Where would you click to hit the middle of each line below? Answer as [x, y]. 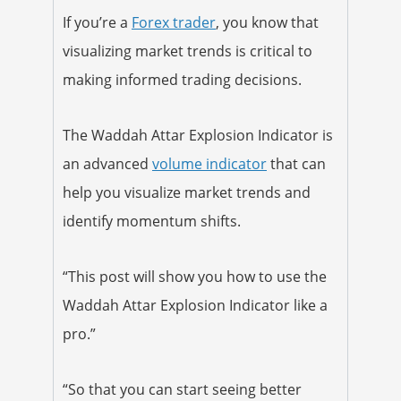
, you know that [267, 22]
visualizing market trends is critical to [188, 51]
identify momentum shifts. [152, 221]
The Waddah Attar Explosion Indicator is [198, 135]
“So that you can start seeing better [182, 389]
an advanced [107, 163]
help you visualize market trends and [187, 192]
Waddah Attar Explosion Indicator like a [195, 305]
